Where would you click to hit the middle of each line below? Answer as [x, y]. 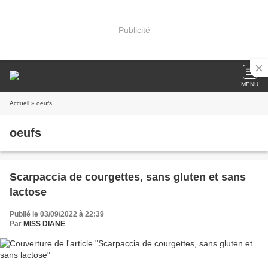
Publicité [134, 30]
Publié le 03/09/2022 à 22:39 [57, 214]
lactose [28, 192]
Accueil [19, 103]
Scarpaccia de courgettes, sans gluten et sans [128, 177]
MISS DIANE [44, 224]
